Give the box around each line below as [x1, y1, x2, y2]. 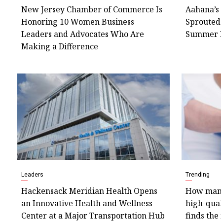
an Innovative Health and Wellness [21, 197, 152, 209]
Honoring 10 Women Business [21, 16, 134, 28]
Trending [185, 171, 210, 178]
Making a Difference [21, 41, 98, 52]
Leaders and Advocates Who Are [21, 29, 144, 40]
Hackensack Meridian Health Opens [21, 185, 157, 196]
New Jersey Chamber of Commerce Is [21, 4, 162, 15]
